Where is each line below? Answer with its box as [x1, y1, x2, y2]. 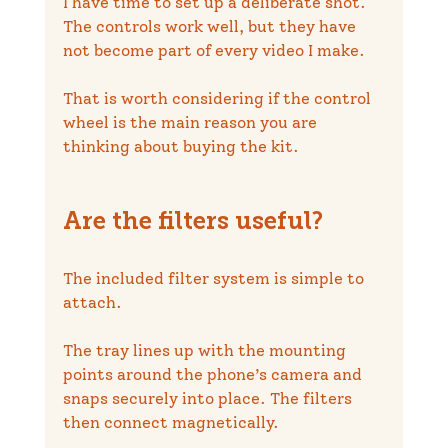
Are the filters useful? [62, 210, 323, 235]
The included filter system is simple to [62, 268, 368, 288]
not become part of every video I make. [62, 40, 365, 60]
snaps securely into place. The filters [62, 388, 356, 408]
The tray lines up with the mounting [62, 340, 350, 360]
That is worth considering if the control [62, 88, 375, 108]
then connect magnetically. [62, 412, 279, 432]
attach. [62, 292, 122, 312]
